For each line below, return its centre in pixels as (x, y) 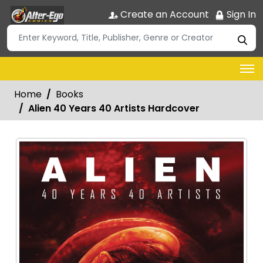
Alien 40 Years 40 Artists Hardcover (114, 108)
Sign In (240, 14)
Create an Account (163, 14)
